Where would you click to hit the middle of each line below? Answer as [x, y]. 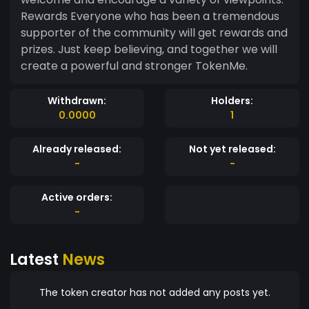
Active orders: [77, 197]
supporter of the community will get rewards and [154, 32]
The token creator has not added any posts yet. [154, 292]
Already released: [77, 149]
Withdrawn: [77, 100]
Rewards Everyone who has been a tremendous [150, 16]
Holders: [232, 100]
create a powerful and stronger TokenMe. [134, 66]
